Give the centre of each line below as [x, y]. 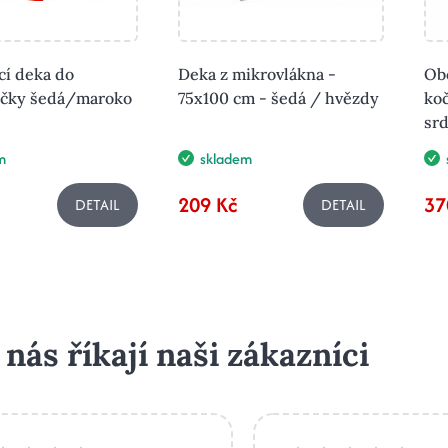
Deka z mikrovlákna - [257, 73]
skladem [226, 158]
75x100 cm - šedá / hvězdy [278, 97]
